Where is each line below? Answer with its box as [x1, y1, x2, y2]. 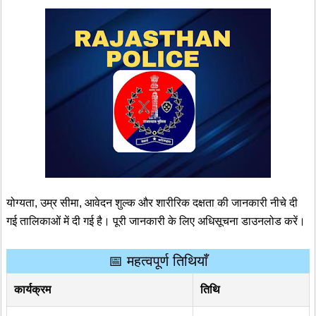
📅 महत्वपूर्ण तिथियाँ [108, 253, 208, 269]
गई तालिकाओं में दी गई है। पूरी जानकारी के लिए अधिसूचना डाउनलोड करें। [6, 214, 305, 227]
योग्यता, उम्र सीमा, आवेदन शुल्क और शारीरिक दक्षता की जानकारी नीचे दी [6, 196, 298, 209]
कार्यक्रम [14, 284, 51, 296]
